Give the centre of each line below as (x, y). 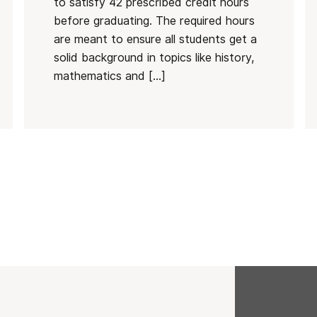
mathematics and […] (109, 76)
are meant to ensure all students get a (155, 39)
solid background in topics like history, (154, 58)
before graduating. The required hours (154, 21)
